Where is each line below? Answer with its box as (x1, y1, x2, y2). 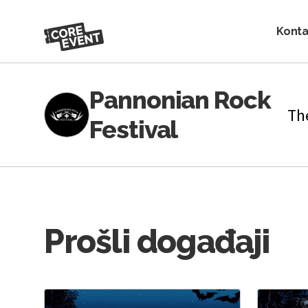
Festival (89, 115, 178, 144)
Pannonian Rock (89, 85, 271, 115)
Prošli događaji (44, 222, 270, 261)
